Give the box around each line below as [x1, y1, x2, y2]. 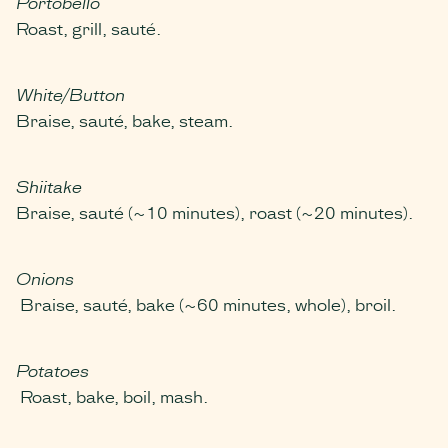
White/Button [16, 80, 125, 106]
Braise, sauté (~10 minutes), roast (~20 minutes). [16, 198, 417, 224]
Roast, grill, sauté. [16, 14, 161, 40]
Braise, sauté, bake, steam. [16, 106, 233, 132]
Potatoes [16, 356, 89, 382]
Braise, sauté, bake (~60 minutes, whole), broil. [16, 290, 396, 316]
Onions [16, 264, 74, 290]
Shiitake [16, 172, 82, 198]
